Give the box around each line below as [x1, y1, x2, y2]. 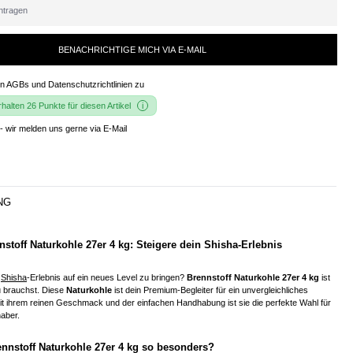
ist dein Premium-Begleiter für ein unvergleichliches [112, 284, 308, 295]
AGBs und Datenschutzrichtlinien [6, 79, 132, 89]
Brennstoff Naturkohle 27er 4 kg [187, 272, 319, 282]
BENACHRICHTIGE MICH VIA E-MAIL [58, 44, 206, 54]
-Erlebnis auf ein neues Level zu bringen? [27, 272, 187, 282]
